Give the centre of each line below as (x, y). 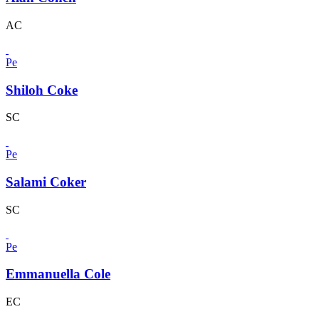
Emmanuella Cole (58, 274)
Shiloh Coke (42, 90)
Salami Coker (46, 182)
